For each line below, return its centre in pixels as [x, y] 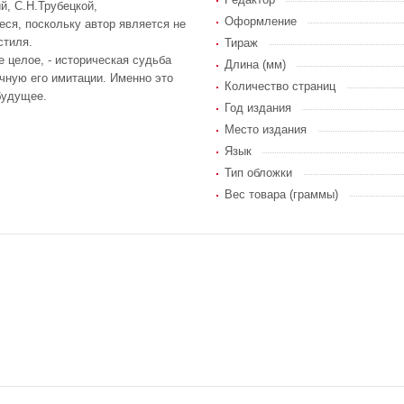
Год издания [258, 107]
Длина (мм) [255, 64]
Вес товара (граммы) [281, 194]
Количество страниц [280, 86]
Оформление [261, 21]
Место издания [266, 129]
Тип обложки [258, 172]
